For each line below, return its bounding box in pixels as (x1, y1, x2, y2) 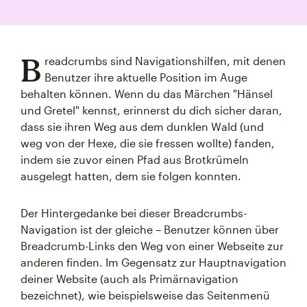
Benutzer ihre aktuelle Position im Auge (44, 71, 247, 84)
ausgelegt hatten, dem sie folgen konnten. (21, 169, 241, 182)
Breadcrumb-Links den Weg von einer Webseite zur (21, 239, 284, 252)
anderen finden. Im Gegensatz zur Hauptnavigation (21, 256, 286, 269)
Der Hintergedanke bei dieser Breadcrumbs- (21, 206, 247, 219)
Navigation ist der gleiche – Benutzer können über (21, 223, 279, 236)
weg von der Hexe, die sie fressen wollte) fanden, (21, 136, 275, 149)
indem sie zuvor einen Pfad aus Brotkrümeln (21, 153, 249, 166)
